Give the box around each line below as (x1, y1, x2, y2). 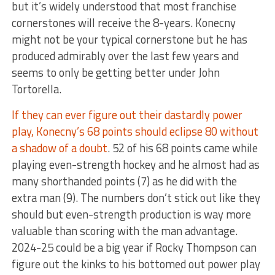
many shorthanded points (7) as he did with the (11, 172, 237, 190)
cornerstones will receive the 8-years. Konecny (11, 14, 236, 32)
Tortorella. (11, 80, 61, 98)
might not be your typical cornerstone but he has (11, 31, 247, 48)
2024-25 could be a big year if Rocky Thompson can (11, 239, 257, 257)
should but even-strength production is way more (11, 206, 251, 223)
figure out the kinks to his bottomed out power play (11, 255, 260, 273)
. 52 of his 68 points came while (107, 139, 258, 157)
